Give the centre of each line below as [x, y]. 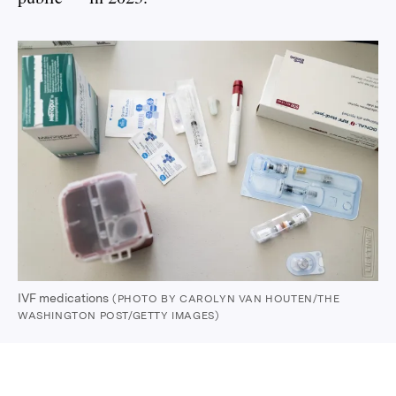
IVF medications [63, 297]
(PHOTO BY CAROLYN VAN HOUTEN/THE [226, 298]
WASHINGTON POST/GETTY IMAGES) [119, 315]
